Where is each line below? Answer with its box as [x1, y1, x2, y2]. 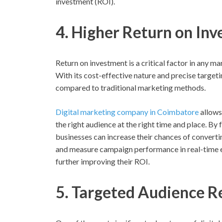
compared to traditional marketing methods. [55, 82, 206, 92]
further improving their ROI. [55, 156, 150, 166]
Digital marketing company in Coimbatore [55, 107, 199, 116]
